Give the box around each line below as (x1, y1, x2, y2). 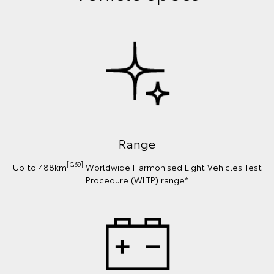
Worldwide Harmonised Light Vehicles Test (83, 160, 262, 173)
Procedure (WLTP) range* (86, 173, 188, 186)
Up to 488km (12, 160, 67, 173)
